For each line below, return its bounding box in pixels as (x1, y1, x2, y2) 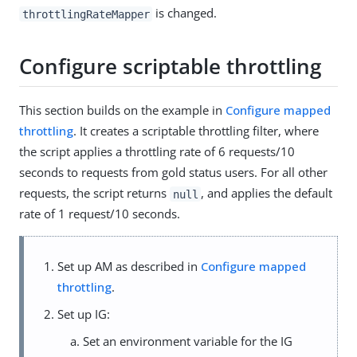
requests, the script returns (19, 185, 170, 202)
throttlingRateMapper (22, 7, 150, 21)
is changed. (152, 5, 218, 22)
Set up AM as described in (57, 258, 201, 275)
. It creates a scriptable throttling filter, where (73, 123, 319, 139)
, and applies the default (201, 185, 333, 202)
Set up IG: (57, 306, 110, 323)
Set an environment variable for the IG (83, 333, 292, 350)
